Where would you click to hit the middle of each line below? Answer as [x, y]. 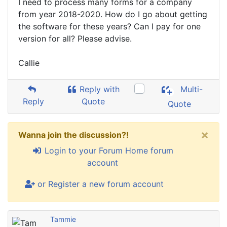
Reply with [99, 89]
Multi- [191, 89]
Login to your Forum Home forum [107, 150]
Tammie [63, 219]
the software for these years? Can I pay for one [109, 26]
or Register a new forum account [99, 184]
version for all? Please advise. [75, 39]
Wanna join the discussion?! [73, 135]
